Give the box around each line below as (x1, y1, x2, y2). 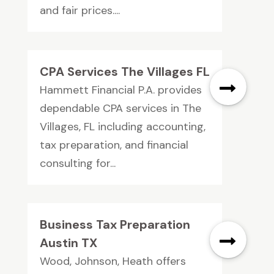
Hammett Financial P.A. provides (39, 83, 202, 98)
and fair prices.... (39, 3, 120, 18)
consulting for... (39, 156, 116, 171)
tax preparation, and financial (39, 138, 188, 153)
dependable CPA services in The (39, 101, 201, 116)
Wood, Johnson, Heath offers (39, 254, 186, 269)
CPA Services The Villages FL (39, 64, 210, 80)
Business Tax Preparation (39, 217, 190, 233)
